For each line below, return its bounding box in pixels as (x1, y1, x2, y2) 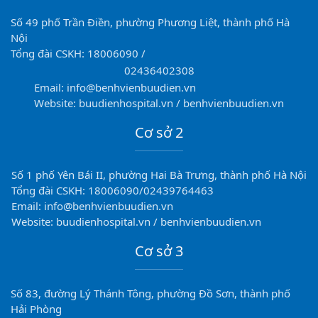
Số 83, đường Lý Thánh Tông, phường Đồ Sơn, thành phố (11, 286, 290, 300)
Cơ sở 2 (135, 123, 183, 142)
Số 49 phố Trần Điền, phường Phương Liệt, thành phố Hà (11, 15, 290, 29)
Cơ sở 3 (135, 241, 183, 261)
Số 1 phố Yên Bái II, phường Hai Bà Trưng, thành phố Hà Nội (11, 168, 307, 182)
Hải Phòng (11, 302, 62, 316)
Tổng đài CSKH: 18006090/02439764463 (11, 183, 214, 197)
